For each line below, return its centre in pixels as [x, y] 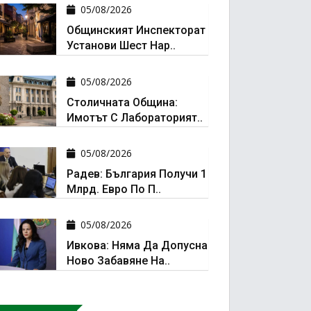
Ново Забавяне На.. [118, 261]
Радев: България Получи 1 [136, 174]
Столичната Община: [122, 102]
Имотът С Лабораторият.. [134, 117]
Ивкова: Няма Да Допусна [137, 246]
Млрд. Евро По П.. [114, 189]
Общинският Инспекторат [136, 31]
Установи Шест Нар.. [121, 46]
